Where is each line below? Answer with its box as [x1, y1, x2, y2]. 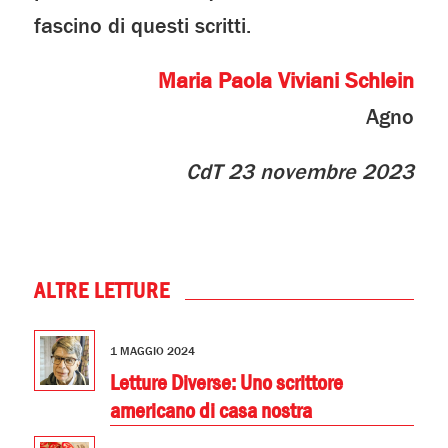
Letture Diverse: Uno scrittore [109, 369, 343, 398]
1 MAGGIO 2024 [109, 343, 195, 360]
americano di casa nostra [109, 397, 312, 426]
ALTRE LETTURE [33, 276, 170, 305]
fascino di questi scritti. [33, 12, 251, 41]
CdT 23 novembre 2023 [186, 157, 415, 186]
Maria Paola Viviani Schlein [158, 67, 415, 96]
